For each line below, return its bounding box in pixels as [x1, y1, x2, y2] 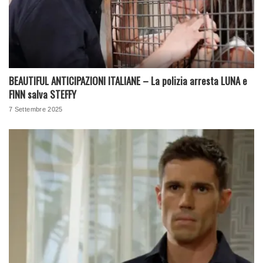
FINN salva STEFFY [9, 87, 76, 102]
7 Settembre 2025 [9, 106, 63, 113]
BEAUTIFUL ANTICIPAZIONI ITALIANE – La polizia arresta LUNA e [9, 73, 247, 89]
